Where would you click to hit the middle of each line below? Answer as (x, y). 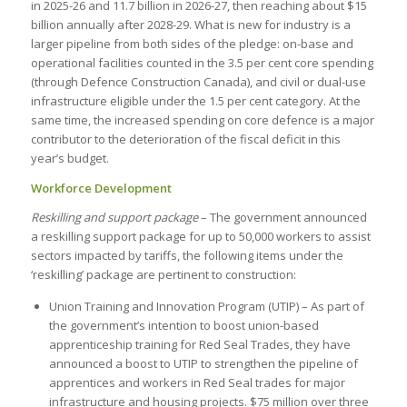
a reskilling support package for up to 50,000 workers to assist (200, 236)
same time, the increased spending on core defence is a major (202, 120)
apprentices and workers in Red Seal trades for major (197, 382)
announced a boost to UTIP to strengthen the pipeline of (203, 363)
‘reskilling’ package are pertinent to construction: (163, 274)
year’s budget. (69, 159)
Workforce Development (101, 188)
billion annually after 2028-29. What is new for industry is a (190, 25)
